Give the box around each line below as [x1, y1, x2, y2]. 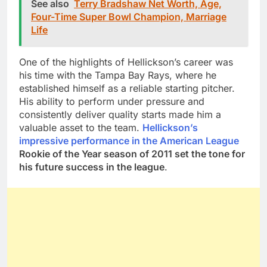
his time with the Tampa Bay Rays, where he [19, 69, 216, 81]
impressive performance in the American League [19, 134, 239, 147]
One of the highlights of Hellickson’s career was [19, 55, 233, 68]
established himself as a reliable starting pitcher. [19, 82, 235, 94]
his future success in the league [19, 160, 164, 173]
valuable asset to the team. [19, 121, 142, 133]
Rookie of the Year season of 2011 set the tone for [19, 147, 245, 160]
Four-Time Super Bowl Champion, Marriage [31, 10, 226, 23]
